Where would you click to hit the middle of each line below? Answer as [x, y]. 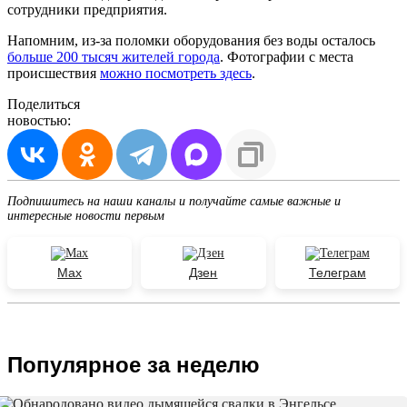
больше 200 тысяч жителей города [114, 56]
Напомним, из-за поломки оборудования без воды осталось [191, 40]
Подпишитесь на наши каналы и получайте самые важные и [174, 201]
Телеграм [337, 272]
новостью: [39, 120]
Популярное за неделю [134, 364]
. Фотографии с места [287, 56]
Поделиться [44, 104]
